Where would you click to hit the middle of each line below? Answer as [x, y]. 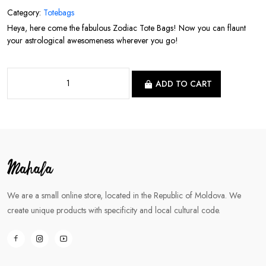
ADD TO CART [184, 84]
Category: [25, 12]
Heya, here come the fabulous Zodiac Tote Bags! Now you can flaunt [126, 28]
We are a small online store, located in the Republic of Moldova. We [124, 195]
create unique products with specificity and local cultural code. [114, 210]
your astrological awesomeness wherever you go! [93, 40]
